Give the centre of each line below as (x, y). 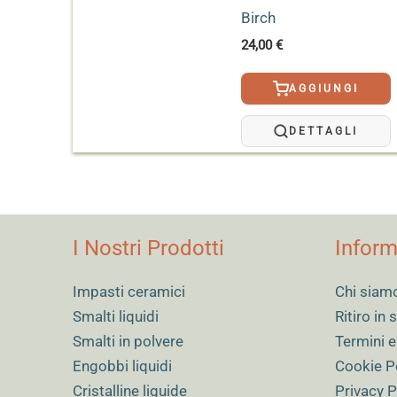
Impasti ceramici (129, 292)
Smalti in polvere (128, 342)
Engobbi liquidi (122, 366)
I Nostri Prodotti (148, 249)
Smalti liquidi (116, 317)
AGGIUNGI (323, 89)
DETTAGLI (324, 132)
